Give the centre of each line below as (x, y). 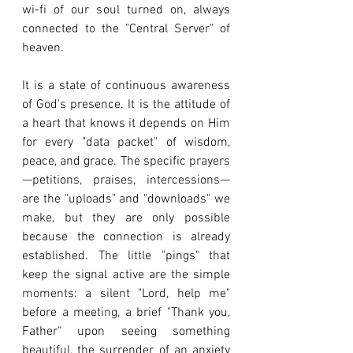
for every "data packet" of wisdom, (126, 143)
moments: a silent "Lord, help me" (126, 294)
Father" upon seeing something (126, 332)
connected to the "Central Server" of (126, 30)
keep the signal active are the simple (126, 275)
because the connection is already (126, 238)
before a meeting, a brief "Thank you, (126, 313)
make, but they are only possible (126, 219)
